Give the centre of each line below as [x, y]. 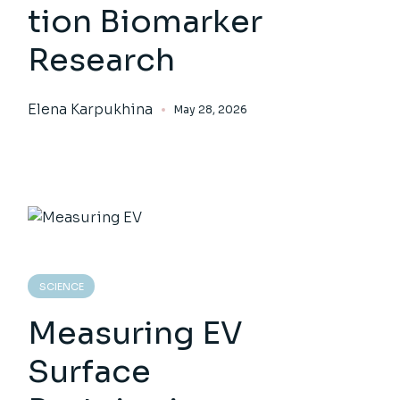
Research [102, 60]
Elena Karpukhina [91, 109]
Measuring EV [136, 333]
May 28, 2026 [211, 109]
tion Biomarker [146, 21]
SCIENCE [62, 287]
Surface [90, 371]
